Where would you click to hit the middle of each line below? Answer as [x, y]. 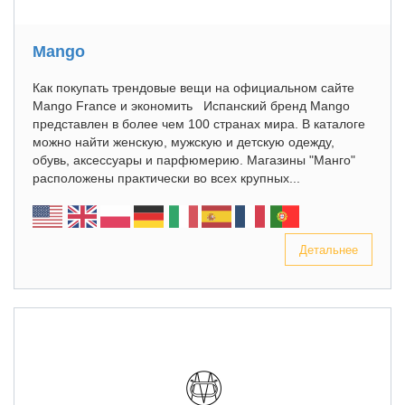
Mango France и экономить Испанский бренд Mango [191, 106]
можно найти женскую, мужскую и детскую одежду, [184, 142]
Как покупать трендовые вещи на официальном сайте [193, 88]
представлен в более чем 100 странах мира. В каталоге [199, 124]
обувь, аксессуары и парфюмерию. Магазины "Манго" [194, 160]
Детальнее [329, 249]
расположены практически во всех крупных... [166, 178]
